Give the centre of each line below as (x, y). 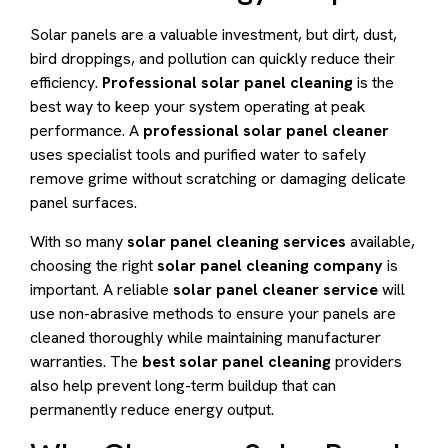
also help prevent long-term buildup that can (183, 385)
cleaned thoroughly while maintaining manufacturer (205, 337)
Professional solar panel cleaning (227, 83)
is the (373, 83)
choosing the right (93, 265)
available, (380, 241)
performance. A (86, 131)
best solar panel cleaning (236, 361)
